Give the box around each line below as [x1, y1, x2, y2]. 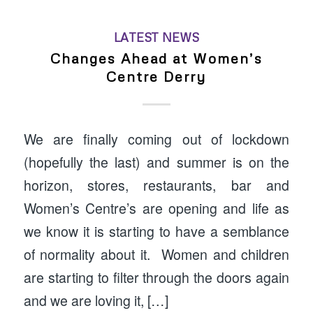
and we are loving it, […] [23, 291, 168, 311]
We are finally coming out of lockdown [23, 129, 290, 150]
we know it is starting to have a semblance [23, 221, 290, 242]
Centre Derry [106, 67, 207, 85]
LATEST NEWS [113, 29, 199, 45]
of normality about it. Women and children [23, 245, 290, 265]
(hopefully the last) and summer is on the [23, 152, 290, 173]
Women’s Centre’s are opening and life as [23, 198, 290, 219]
